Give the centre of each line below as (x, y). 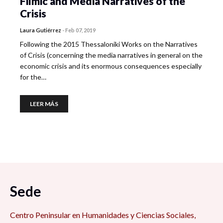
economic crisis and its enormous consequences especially (111, 66)
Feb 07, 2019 (80, 30)
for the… (33, 77)
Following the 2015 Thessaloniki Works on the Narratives (109, 44)
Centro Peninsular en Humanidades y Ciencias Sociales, (103, 215)
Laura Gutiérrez (41, 30)
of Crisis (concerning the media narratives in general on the (111, 55)
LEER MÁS (44, 104)
